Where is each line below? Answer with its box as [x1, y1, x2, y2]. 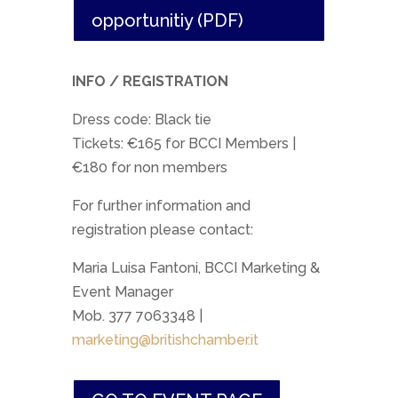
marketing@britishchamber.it [71, 331, 259, 349]
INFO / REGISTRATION [71, 73, 228, 91]
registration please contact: [71, 221, 253, 239]
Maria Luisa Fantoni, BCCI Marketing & [71, 259, 320, 277]
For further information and [71, 197, 251, 215]
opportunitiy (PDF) [91, 10, 243, 32]
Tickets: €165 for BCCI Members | [71, 135, 296, 153]
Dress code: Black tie [71, 111, 211, 129]
